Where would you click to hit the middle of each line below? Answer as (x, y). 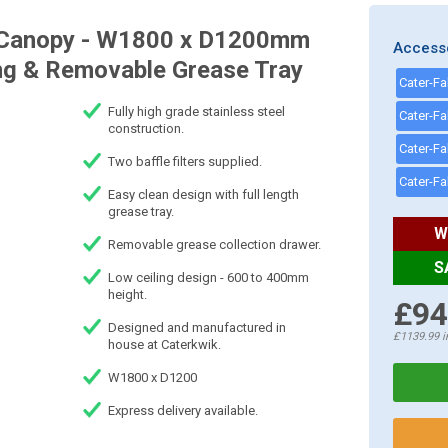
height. (127, 294)
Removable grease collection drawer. (214, 244)
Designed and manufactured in (196, 327)
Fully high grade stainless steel (196, 111)
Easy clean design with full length (203, 194)
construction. (145, 128)
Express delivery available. (182, 410)
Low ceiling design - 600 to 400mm (208, 277)
